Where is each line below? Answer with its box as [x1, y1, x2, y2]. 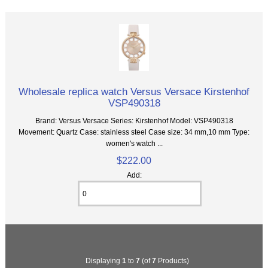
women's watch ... [105, 139, 163, 148]
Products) [156, 256, 189, 264]
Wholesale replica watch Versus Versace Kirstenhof [19, 86, 249, 98]
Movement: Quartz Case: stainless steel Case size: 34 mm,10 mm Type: [19, 128, 249, 136]
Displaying [85, 256, 122, 264]
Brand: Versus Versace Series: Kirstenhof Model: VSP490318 [35, 117, 233, 125]
